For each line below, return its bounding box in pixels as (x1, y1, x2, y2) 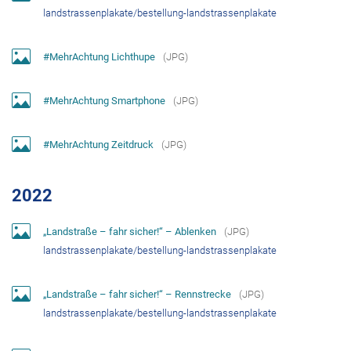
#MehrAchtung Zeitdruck (43, 138, 154, 150)
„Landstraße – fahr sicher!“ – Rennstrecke (43, 288, 231, 300)
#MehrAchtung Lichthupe (43, 50, 155, 63)
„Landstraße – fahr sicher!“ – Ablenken (43, 225, 216, 237)
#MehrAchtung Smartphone (43, 94, 165, 107)
